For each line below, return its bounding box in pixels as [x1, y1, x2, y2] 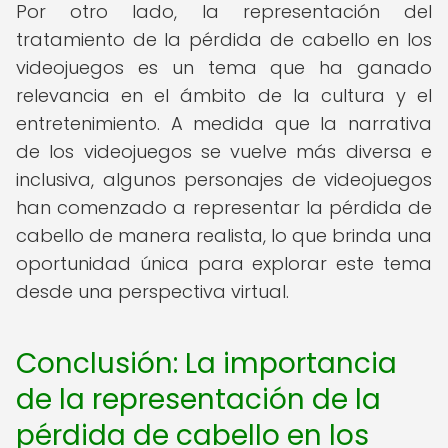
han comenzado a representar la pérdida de [16, 195, 432, 220]
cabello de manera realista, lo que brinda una [16, 223, 432, 248]
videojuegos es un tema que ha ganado [16, 55, 432, 80]
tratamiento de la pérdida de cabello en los [16, 27, 432, 52]
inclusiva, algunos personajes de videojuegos [16, 167, 432, 192]
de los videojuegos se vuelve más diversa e [16, 139, 432, 164]
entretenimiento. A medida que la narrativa [16, 111, 432, 136]
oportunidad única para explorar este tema [16, 251, 432, 276]
